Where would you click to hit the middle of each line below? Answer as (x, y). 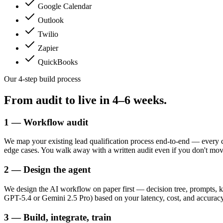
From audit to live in (58, 100)
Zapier (48, 48)
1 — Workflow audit (46, 122)
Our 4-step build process (42, 79)
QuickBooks (58, 62)
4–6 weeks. (140, 100)
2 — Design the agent (47, 170)
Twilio (48, 34)
